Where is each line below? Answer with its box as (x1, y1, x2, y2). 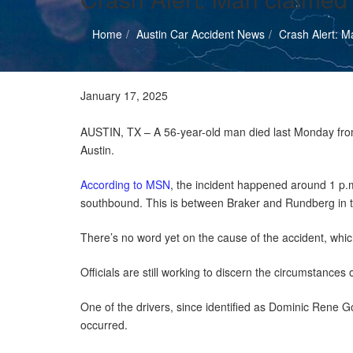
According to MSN (80, 176, 170, 192)
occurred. (80, 317, 131, 333)
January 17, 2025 (80, 87, 168, 103)
